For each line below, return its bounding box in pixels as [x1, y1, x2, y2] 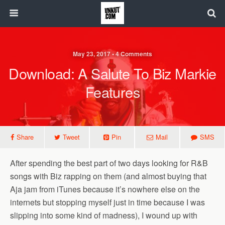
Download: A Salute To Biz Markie [9, 63, 216, 83]
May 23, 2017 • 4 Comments [73, 49, 152, 58]
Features [85, 81, 140, 102]
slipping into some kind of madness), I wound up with [10, 209, 197, 221]
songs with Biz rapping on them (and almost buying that [10, 170, 206, 182]
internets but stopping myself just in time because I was [10, 196, 205, 208]
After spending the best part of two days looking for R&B [10, 157, 208, 169]
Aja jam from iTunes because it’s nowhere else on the [10, 183, 200, 195]
